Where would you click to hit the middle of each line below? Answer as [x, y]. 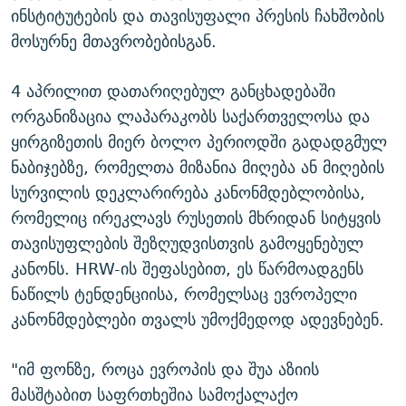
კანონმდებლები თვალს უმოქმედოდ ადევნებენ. [198, 320]
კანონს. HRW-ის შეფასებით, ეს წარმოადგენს [187, 269]
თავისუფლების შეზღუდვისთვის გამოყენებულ [187, 244]
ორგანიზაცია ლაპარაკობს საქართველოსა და [190, 117]
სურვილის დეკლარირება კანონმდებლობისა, [188, 193]
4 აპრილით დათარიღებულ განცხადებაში [173, 92]
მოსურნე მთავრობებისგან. [114, 42]
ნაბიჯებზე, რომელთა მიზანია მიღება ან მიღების [198, 168]
